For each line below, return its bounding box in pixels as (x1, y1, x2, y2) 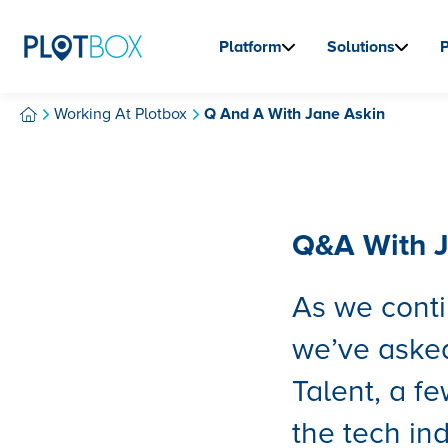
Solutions (327, 36, 396, 57)
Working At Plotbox (54, 104, 187, 124)
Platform (219, 36, 282, 57)
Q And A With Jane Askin (204, 104, 385, 124)
